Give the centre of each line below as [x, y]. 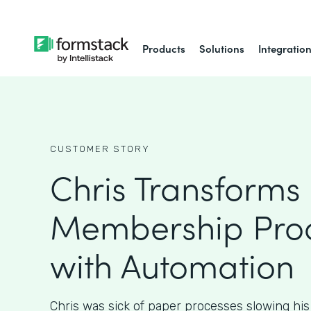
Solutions [222, 48]
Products [164, 48]
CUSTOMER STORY [100, 149]
